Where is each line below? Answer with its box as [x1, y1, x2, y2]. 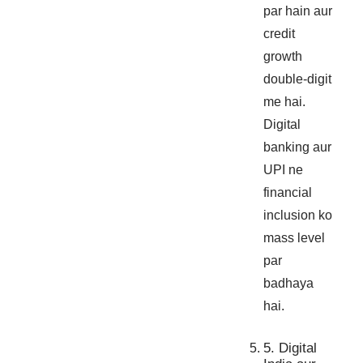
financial [263, 185, 313, 199]
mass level [263, 230, 326, 245]
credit [263, 26, 296, 41]
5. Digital [263, 340, 318, 356]
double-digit [263, 71, 332, 86]
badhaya [263, 275, 314, 290]
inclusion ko [263, 207, 333, 222]
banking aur [263, 139, 332, 154]
